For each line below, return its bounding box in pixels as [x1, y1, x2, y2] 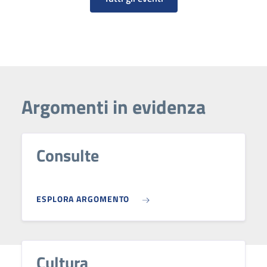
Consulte [36, 142, 99, 169]
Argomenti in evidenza [21, 92, 206, 122]
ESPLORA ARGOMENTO [36, 193, 130, 205]
